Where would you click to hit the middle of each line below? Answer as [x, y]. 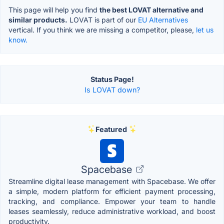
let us [205, 29]
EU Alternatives [163, 19]
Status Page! [112, 79]
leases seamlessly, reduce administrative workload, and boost [112, 211]
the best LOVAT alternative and [151, 9]
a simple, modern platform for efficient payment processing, [112, 191]
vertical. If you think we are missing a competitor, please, [102, 29]
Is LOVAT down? [112, 89]
